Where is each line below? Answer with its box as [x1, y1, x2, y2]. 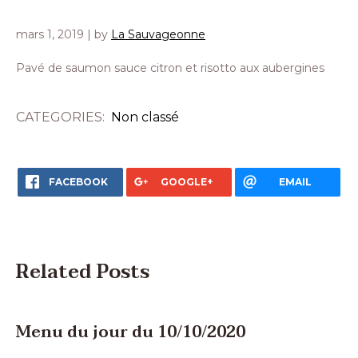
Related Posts [16, 256, 149, 288]
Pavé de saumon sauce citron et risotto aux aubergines [16, 61, 324, 75]
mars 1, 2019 [16, 27, 84, 42]
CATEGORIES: [16, 109, 111, 125]
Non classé [111, 109, 179, 125]
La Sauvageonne [111, 27, 205, 42]
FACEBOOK [48, 176, 108, 188]
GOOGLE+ [161, 176, 213, 188]
